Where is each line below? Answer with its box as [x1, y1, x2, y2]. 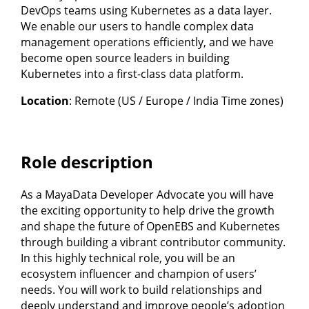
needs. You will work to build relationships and [21, 281, 262, 297]
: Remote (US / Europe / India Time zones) [69, 92, 283, 108]
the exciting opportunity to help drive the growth [21, 202, 275, 218]
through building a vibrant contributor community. [21, 234, 286, 250]
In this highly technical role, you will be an [21, 250, 235, 266]
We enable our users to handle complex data [21, 18, 254, 34]
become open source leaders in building [21, 50, 230, 66]
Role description [21, 150, 153, 173]
